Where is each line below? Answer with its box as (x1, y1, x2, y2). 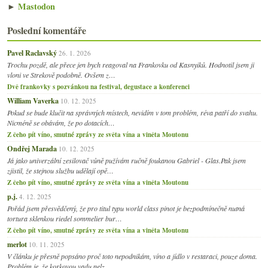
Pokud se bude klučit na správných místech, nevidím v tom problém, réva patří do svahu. (7, 107, 258, 117)
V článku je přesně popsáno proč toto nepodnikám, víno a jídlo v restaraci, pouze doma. (7, 251, 257, 261)
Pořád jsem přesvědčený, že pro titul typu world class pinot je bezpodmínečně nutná (7, 203, 245, 213)
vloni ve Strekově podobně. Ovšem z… (7, 69, 115, 80)
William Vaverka (7, 95, 59, 106)
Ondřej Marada (7, 142, 57, 154)
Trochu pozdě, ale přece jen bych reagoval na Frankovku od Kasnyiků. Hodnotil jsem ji (7, 59, 254, 69)
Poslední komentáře (7, 23, 86, 37)
